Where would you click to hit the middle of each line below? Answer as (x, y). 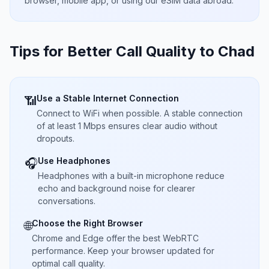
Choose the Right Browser (87, 223)
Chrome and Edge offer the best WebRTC (115, 238)
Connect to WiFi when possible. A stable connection (140, 113)
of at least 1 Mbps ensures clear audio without (127, 126)
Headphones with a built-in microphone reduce (131, 176)
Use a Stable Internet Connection (108, 98)
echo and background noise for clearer (116, 188)
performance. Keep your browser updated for (123, 251)
